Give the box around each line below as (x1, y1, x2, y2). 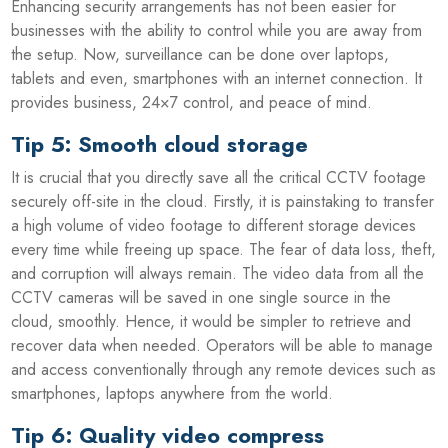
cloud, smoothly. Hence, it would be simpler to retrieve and (11, 309, 412, 333)
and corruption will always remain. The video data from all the (11, 261, 425, 285)
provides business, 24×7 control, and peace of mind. (11, 90, 373, 114)
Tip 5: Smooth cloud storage (11, 127, 309, 160)
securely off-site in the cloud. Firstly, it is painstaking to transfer (11, 189, 435, 213)
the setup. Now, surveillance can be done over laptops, (11, 42, 390, 66)
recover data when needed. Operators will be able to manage (11, 333, 434, 357)
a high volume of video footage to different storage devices (11, 213, 417, 237)
